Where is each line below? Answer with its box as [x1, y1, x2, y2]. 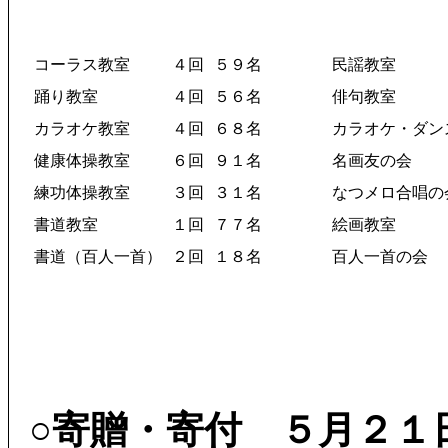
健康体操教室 [34, 152, 130, 169]
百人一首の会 [332, 248, 428, 265]
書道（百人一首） [34, 248, 162, 265]
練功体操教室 [34, 184, 130, 201]
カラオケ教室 [34, 120, 130, 137]
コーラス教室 [34, 56, 130, 73]
